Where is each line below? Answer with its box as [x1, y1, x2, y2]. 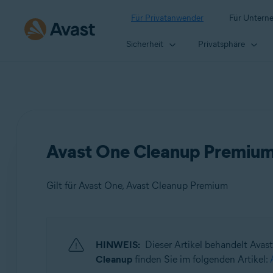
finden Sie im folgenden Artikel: [132, 253, 270, 265]
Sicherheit [126, 38, 163, 49]
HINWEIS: [95, 239, 140, 250]
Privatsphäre [198, 38, 245, 49]
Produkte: [66, 230, 104, 240]
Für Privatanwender [131, 13, 204, 23]
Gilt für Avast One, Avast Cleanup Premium [46, 180, 228, 191]
